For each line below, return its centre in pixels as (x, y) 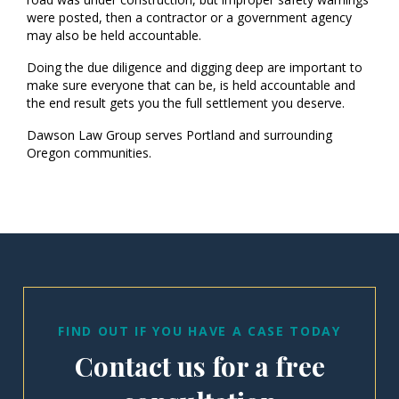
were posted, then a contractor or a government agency (189, 17)
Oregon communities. (89, 153)
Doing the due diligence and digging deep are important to (195, 67)
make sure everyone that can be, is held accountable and (191, 85)
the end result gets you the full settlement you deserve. (186, 103)
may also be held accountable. (114, 35)
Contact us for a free (199, 366)
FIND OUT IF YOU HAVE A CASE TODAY (199, 331)
